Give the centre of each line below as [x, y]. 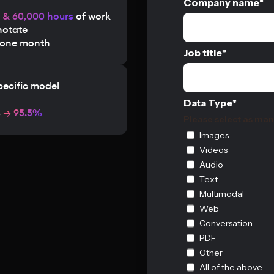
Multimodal [222, 194]
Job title [203, 53]
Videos [213, 150]
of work [92, 17]
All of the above [231, 267]
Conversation [226, 223]
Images [214, 135]
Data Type [208, 103]
